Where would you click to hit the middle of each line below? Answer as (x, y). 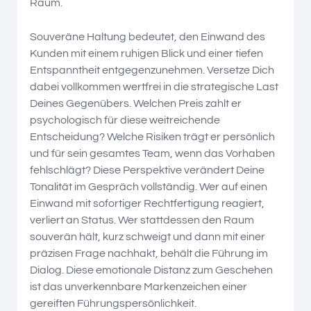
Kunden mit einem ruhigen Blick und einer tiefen (146, 53)
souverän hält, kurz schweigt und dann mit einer (148, 236)
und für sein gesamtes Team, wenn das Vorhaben (152, 153)
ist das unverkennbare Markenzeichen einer (138, 286)
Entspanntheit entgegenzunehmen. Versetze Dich (152, 70)
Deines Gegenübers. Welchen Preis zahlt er (136, 103)
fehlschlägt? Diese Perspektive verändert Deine (147, 170)
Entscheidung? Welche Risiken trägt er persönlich (152, 136)
